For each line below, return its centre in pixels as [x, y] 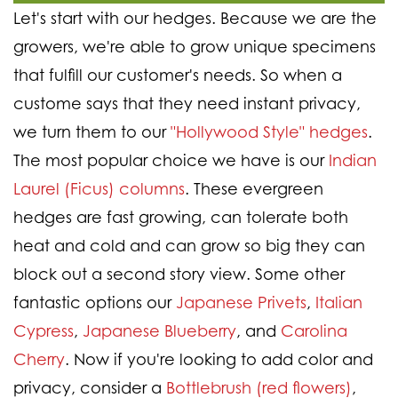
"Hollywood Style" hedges [269, 131]
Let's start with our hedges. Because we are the [195, 17]
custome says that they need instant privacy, [187, 103]
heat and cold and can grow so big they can [189, 245]
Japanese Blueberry [159, 330]
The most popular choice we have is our [171, 159]
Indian [353, 159]
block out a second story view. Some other [179, 273]
